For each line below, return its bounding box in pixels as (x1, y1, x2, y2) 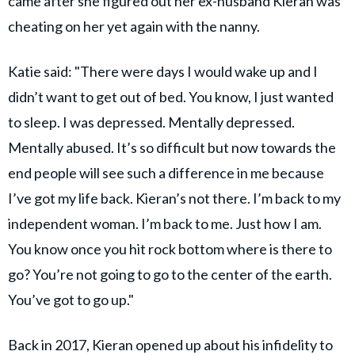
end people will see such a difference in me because (8, 163, 324, 181)
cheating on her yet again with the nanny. (8, 17, 260, 35)
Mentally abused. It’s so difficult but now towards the (8, 138, 336, 156)
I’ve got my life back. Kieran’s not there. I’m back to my (8, 189, 341, 207)
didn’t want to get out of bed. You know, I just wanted (8, 87, 334, 105)
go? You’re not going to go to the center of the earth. (8, 265, 332, 283)
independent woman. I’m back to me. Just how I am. (8, 214, 322, 232)
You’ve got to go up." (8, 290, 134, 308)
